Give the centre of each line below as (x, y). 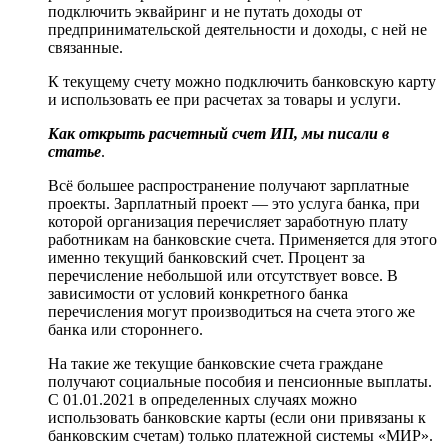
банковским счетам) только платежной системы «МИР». (240, 435)
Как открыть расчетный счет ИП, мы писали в (218, 133)
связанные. (85, 47)
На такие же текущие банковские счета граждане (215, 363)
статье (74, 151)
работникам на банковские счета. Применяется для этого (242, 239)
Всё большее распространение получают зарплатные (228, 185)
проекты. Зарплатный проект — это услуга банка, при (234, 203)
